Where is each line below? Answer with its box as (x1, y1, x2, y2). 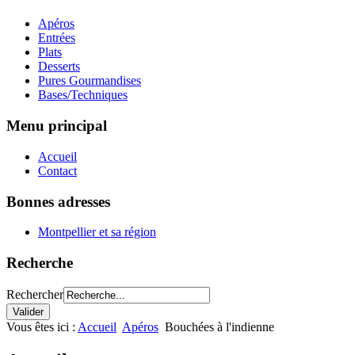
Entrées (38, 31, 75, 45)
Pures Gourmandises (38, 74, 141, 88)
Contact (38, 163, 77, 177)
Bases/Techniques (38, 88, 128, 102)
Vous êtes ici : (6, 319, 78, 334)
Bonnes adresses (6, 193, 110, 210)
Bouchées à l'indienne (165, 319, 274, 334)
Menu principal (6, 117, 107, 135)
